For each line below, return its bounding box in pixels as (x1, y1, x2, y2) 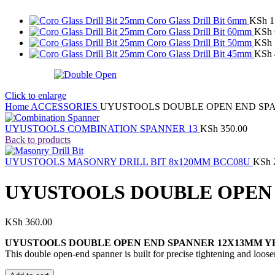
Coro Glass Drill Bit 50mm (147, 37, 254, 48)
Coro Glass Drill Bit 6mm (147, 15, 249, 26)
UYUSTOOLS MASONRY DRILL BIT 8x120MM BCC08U (5, 157, 253, 168)
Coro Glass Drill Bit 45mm (147, 48, 254, 60)
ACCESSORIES (31, 101, 100, 112)
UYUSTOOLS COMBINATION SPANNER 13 (5, 123, 200, 134)
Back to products (5, 134, 71, 145)
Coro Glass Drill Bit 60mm (147, 26, 254, 37)
